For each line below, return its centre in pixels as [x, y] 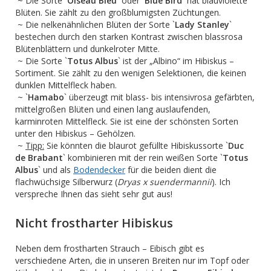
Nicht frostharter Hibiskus [94, 223]
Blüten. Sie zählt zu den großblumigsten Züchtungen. [118, 12]
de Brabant [39, 158]
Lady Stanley [202, 24]
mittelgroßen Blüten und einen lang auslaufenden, [113, 109]
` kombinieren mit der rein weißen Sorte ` [143, 158]
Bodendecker [99, 170]
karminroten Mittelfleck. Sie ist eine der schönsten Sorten [127, 121]
